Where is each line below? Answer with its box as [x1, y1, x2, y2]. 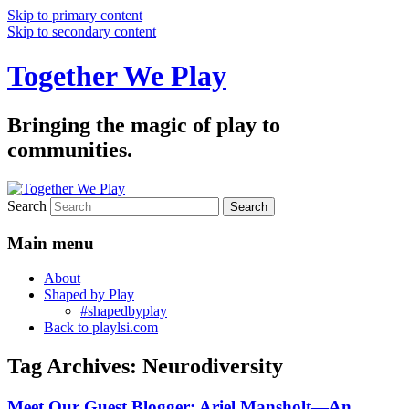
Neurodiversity [142, 354, 283, 379]
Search [7, 197, 47, 214]
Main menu [7, 233, 94, 253]
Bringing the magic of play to [7, 112, 280, 137]
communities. [7, 137, 132, 162]
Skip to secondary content [7, 24, 156, 39]
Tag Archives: [7, 354, 142, 379]
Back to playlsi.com [44, 320, 158, 336]
